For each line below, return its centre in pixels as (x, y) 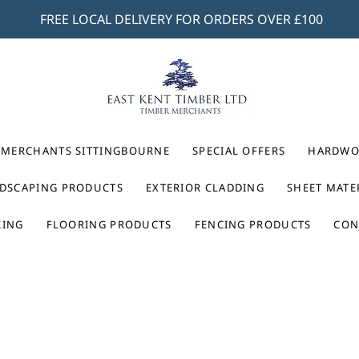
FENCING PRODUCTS (253, 225)
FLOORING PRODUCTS (109, 225)
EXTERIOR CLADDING (205, 188)
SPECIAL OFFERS (239, 151)
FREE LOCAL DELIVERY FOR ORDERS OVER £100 (183, 19)
